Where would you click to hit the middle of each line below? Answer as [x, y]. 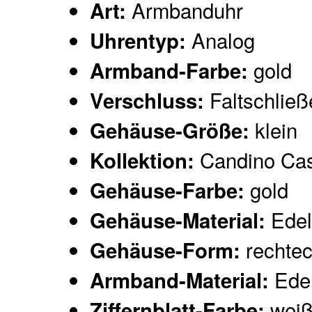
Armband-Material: [180, 280]
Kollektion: [142, 161]
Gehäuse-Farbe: [167, 190]
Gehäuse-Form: [165, 250]
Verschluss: [147, 101]
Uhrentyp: [138, 41]
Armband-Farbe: [169, 71]
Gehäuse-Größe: [170, 131]
